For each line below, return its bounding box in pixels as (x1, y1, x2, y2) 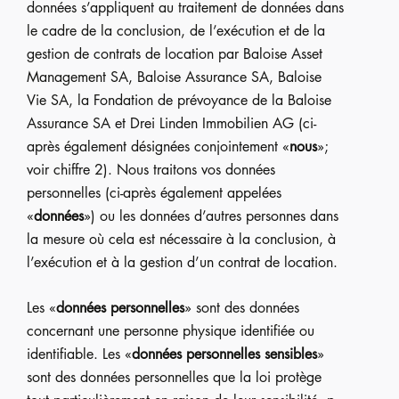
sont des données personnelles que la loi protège (27, 367, 322, 387)
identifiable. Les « (27, 344, 132, 364)
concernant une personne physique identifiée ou (27, 321, 314, 341)
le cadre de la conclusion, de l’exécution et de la (27, 20, 325, 41)
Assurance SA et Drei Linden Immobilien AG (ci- (27, 113, 316, 134)
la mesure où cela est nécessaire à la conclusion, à (27, 229, 336, 249)
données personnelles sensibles (132, 344, 317, 364)
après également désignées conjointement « (27, 136, 289, 157)
